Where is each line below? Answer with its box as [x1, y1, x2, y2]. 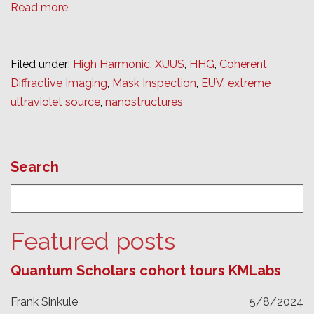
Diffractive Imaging [11, 76, 107, 90]
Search [11, 158, 59, 176]
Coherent [219, 57, 267, 71]
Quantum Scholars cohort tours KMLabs [11, 261, 281, 279]
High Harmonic [73, 57, 150, 71]
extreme [228, 76, 271, 90]
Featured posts [11, 226, 175, 255]
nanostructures [105, 95, 183, 109]
